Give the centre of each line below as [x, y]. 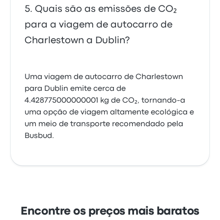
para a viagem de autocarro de [99, 25]
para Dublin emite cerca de [75, 89]
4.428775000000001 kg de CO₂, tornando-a [105, 101]
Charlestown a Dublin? [77, 41]
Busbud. [40, 136]
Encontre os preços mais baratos [110, 212]
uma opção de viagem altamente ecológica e [110, 112]
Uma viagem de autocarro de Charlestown [104, 77]
